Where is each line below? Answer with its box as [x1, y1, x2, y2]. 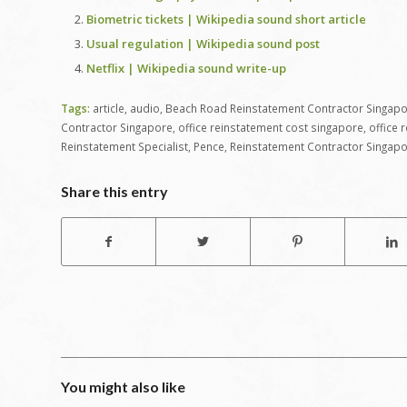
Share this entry [61, 183, 168, 201]
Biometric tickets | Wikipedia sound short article [86, 11, 366, 28]
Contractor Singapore [61, 120, 173, 135]
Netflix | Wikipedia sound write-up [86, 60, 286, 77]
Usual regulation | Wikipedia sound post [86, 35, 320, 53]
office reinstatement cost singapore [178, 120, 363, 135]
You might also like [61, 378, 185, 396]
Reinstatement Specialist [61, 139, 188, 154]
